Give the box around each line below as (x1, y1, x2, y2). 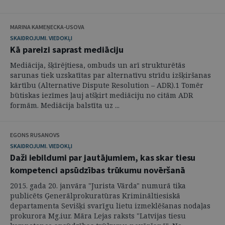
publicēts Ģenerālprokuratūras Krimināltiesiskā (10, 190, 180, 200)
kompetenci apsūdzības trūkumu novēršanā (10, 164, 186, 176)
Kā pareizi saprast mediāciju (10, 43, 124, 55)
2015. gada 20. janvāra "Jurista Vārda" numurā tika (10, 180, 186, 190)
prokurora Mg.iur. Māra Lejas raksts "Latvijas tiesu (10, 210, 186, 220)
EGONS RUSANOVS (10, 131, 60, 139)
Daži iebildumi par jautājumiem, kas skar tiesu (10, 151, 196, 163)
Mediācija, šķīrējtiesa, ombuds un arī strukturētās (10, 60, 185, 70)
